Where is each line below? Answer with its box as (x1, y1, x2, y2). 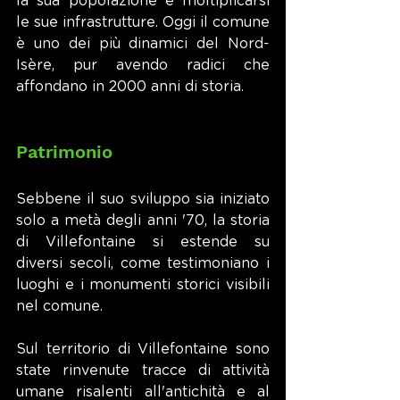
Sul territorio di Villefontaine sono (16, 342, 270, 356)
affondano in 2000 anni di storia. (16, 79, 244, 94)
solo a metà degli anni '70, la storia (16, 213, 270, 228)
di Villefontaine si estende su (16, 235, 270, 249)
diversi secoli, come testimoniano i (16, 256, 270, 271)
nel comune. (16, 299, 103, 313)
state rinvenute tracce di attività (16, 363, 270, 378)
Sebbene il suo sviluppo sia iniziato (16, 192, 270, 206)
